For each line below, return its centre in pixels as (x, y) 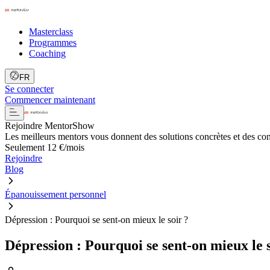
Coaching (47, 53)
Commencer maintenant (50, 100)
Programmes (53, 42)
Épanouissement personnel (55, 194)
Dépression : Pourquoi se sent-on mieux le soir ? (96, 220)
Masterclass (51, 32)
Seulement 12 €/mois (45, 147)
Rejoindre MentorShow (50, 126)
